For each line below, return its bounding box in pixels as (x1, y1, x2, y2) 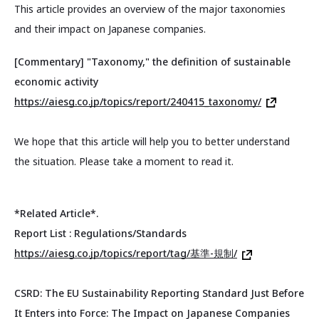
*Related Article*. (14, 206, 98, 221)
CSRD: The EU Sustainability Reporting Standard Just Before (14, 286, 304, 300)
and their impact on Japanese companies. (14, 22, 206, 36)
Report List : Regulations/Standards (14, 226, 187, 241)
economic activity (14, 74, 98, 88)
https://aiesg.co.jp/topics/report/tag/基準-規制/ (14, 246, 237, 261)
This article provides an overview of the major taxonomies (14, 2, 286, 16)
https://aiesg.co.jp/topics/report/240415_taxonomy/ (14, 94, 261, 108)
